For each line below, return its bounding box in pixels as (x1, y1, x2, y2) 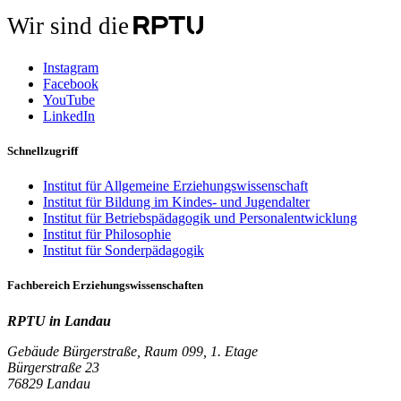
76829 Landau (7, 375, 90, 391)
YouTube (43, 91, 95, 107)
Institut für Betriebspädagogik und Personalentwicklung (43, 210, 357, 226)
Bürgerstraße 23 (7, 359, 99, 375)
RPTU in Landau (7, 312, 111, 328)
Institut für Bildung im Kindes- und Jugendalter (43, 194, 310, 210)
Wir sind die (6, 12, 129, 39)
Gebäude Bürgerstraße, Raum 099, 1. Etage (7, 343, 258, 359)
